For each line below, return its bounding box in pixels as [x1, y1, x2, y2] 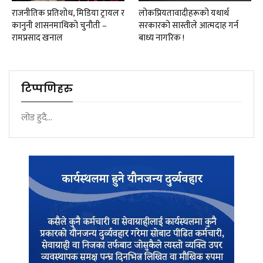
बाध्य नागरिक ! [139, 31, 184, 46]
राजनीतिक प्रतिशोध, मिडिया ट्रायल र [12, 6, 124, 21]
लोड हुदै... [21, 110, 52, 126]
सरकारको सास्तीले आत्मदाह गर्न [139, 18, 238, 33]
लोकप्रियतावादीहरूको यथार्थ [139, 6, 229, 21]
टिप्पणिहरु [21, 81, 73, 96]
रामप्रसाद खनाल [12, 31, 63, 46]
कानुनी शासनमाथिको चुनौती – [12, 18, 107, 33]
